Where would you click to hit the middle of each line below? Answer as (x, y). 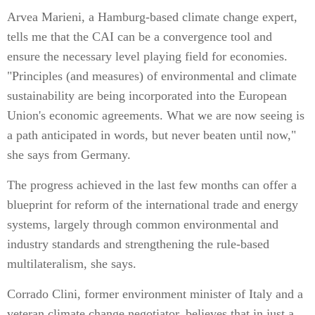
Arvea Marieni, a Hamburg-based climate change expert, (152, 17)
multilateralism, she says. (72, 264)
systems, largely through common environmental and (143, 224)
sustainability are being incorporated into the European (147, 96)
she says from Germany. (69, 155)
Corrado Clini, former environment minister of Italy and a (155, 294)
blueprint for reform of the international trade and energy (153, 205)
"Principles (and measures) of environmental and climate (152, 76)
